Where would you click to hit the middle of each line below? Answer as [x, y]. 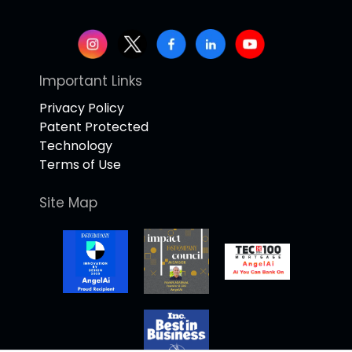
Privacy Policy [82, 108]
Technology [76, 146]
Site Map [68, 203]
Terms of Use [80, 165]
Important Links [91, 81]
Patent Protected [94, 127]
